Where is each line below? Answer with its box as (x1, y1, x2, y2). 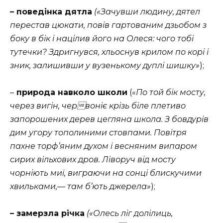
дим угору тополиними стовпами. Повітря (10, 127, 187, 137)
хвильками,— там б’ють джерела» (10, 181, 151, 191)
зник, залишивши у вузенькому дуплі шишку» (10, 60, 200, 70)
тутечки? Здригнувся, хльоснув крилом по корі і (10, 47, 209, 57)
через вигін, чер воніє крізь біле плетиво (10, 101, 186, 111)
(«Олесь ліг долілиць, (87, 208, 173, 218)
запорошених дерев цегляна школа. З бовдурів (10, 114, 209, 124)
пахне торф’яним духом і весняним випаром (10, 141, 197, 151)
